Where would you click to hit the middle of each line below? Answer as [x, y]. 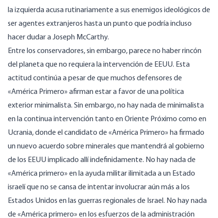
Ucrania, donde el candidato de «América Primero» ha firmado [106, 133]
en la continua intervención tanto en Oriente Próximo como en [107, 119]
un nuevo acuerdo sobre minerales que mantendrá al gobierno [106, 147]
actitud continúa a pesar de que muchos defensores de [95, 79]
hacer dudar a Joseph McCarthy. [58, 38]
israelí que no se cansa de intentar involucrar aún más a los [99, 188]
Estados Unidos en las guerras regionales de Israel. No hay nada [107, 201]
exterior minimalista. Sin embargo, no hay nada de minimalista [106, 106]
